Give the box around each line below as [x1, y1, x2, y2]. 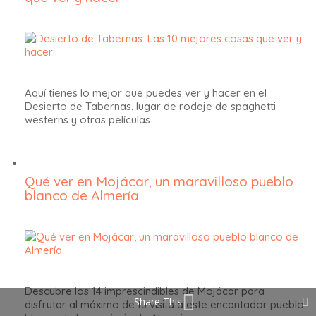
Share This [134, 295, 182, 308]
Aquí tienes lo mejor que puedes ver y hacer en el [25, 86, 267, 99]
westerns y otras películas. [25, 113, 152, 126]
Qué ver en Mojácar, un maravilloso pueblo [25, 172, 293, 190]
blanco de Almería [25, 186, 139, 204]
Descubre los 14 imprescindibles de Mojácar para [25, 284, 265, 298]
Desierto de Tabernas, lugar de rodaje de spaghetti [25, 99, 276, 113]
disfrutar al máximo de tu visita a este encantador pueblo [25, 297, 304, 311]
